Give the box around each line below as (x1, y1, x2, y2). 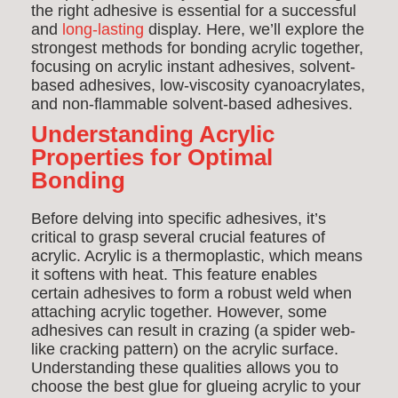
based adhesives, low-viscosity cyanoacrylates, (31, 76, 365, 94)
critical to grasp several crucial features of (31, 228, 325, 246)
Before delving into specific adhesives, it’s (31, 210, 326, 227)
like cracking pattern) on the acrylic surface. (31, 340, 338, 358)
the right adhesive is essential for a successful (31, 2, 356, 20)
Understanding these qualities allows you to (31, 359, 338, 377)
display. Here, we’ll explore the (144, 20, 364, 38)
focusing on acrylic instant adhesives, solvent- (31, 58, 355, 76)
